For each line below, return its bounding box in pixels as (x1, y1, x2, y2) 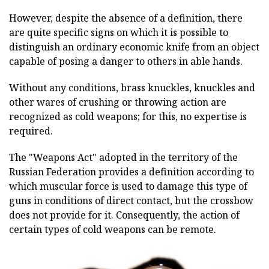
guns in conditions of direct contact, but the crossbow (9, 193, 253, 207)
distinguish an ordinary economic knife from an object (9, 40, 259, 53)
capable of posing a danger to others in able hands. (9, 54, 243, 68)
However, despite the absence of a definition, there (9, 11, 243, 25)
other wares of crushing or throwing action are (9, 95, 226, 109)
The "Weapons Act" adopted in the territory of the (9, 150, 238, 164)
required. (9, 124, 53, 138)
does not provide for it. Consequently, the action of (9, 208, 240, 222)
